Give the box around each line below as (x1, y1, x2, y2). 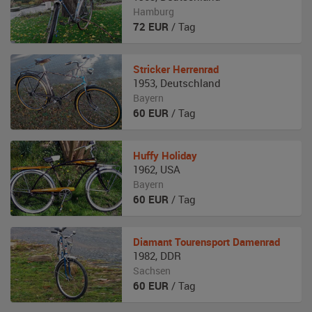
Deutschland (160, 76, 221, 90)
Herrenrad (173, 62, 219, 76)
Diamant (133, 235, 172, 249)
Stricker (133, 62, 170, 76)
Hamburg (133, 5, 174, 18)
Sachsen (133, 264, 171, 277)
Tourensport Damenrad (175, 235, 280, 249)
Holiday (162, 148, 197, 162)
